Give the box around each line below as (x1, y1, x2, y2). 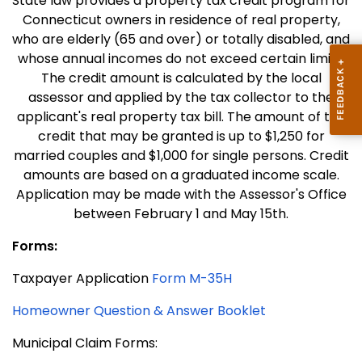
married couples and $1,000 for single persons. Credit (13, 146, 349, 166)
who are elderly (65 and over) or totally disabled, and (12, 30, 350, 49)
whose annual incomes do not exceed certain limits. (17, 49, 345, 69)
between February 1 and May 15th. (74, 204, 288, 224)
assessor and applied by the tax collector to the (28, 88, 334, 107)
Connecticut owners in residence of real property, (22, 11, 340, 30)
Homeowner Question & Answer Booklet (12, 301, 269, 321)
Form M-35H (152, 269, 232, 288)
